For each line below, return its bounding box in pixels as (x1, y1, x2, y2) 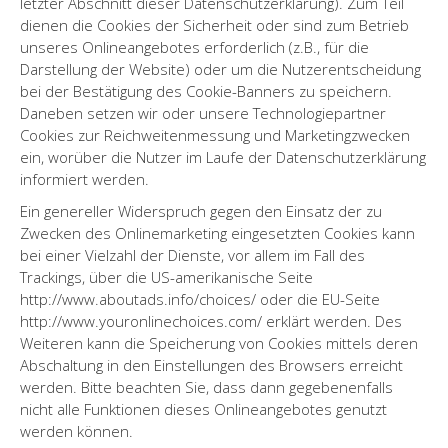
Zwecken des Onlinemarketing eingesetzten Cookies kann (20, 222, 415, 243)
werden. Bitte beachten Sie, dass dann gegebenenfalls (20, 376, 393, 397)
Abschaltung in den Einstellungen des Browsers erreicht (20, 354, 403, 375)
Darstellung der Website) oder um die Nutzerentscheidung (20, 58, 421, 79)
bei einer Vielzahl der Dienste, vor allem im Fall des (20, 244, 365, 265)
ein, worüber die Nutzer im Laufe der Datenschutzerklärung (20, 146, 426, 167)
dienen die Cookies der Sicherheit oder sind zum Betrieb (20, 14, 409, 35)
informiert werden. (20, 168, 149, 189)
